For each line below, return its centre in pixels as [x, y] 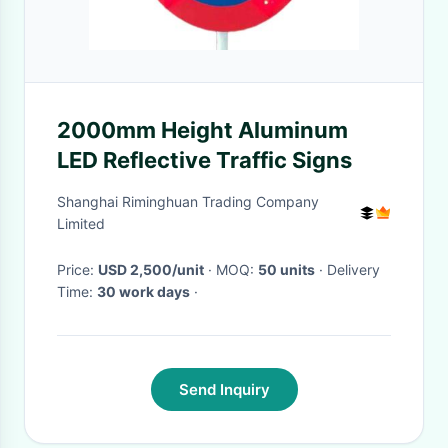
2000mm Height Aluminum [202, 130]
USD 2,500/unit [151, 269]
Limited [81, 223]
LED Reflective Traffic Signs [204, 160]
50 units [286, 269]
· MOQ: [237, 269]
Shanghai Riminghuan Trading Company [188, 201]
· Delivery [321, 269]
